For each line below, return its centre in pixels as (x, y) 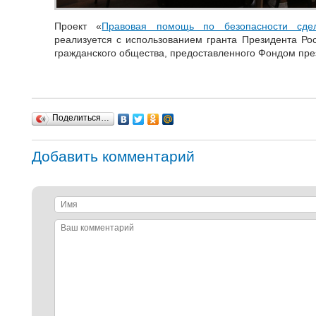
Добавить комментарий (113, 157)
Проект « (78, 26)
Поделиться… (81, 117)
